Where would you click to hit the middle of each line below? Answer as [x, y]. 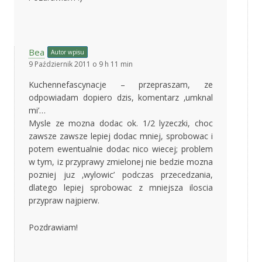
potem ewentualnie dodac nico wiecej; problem [121, 149]
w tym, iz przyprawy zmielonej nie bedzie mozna [121, 161]
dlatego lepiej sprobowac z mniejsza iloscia [121, 187]
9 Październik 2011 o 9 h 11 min [81, 64]
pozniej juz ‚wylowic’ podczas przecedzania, [121, 174]
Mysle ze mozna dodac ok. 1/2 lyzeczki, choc [121, 123]
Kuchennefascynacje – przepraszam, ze [121, 84]
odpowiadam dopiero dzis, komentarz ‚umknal [121, 97]
